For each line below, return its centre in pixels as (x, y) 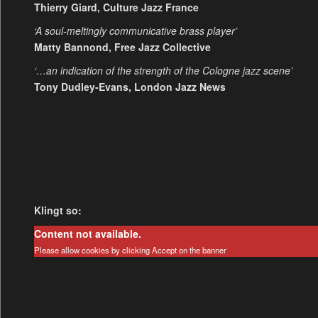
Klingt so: (57, 210)
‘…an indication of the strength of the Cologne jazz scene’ (163, 70)
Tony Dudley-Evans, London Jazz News (130, 86)
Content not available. (87, 234)
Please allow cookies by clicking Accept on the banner (130, 250)
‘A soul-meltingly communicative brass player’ (135, 30)
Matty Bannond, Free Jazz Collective (122, 46)
